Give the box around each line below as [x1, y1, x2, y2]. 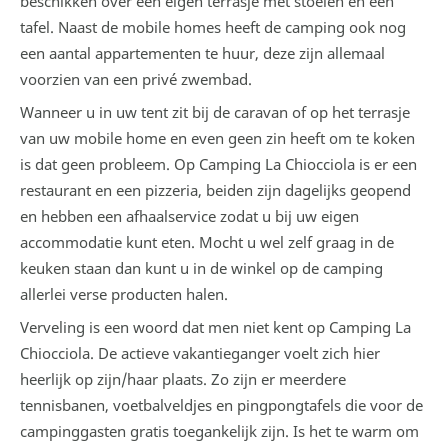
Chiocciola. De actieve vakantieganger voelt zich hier [20, 342, 380, 363]
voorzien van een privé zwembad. [20, 68, 252, 89]
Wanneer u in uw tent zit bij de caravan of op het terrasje [20, 101, 410, 122]
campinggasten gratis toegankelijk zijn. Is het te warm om [20, 420, 419, 441]
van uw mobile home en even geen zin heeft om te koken [20, 127, 415, 148]
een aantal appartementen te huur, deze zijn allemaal [20, 42, 385, 63]
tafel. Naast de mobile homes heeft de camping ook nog [20, 16, 406, 37]
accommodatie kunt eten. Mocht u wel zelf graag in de [20, 231, 394, 252]
